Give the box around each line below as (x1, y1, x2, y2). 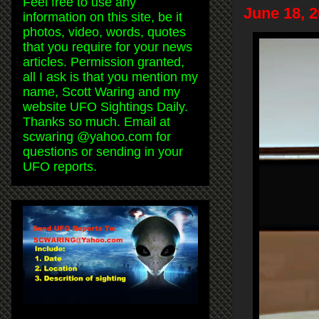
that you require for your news (23, 39, 192, 54)
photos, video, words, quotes (23, 24, 186, 39)
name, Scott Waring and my (23, 84, 180, 99)
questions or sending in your (23, 144, 183, 159)
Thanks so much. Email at (23, 114, 170, 129)
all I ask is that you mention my (23, 69, 198, 84)
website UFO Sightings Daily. (23, 99, 188, 114)
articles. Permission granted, (23, 54, 184, 69)
